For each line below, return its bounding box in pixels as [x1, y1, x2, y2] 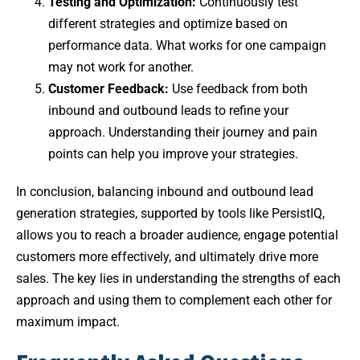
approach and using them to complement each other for [16, 292, 332, 309]
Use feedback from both [169, 81, 308, 97]
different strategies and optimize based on [48, 16, 288, 32]
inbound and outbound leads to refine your [48, 103, 288, 119]
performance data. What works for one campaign [48, 38, 326, 54]
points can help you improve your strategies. [48, 146, 298, 162]
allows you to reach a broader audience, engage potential [16, 227, 338, 243]
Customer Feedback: [48, 81, 169, 97]
